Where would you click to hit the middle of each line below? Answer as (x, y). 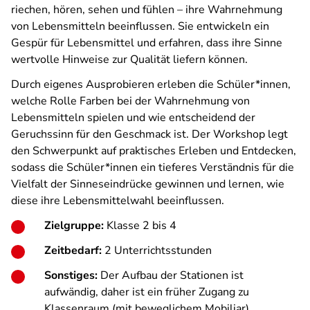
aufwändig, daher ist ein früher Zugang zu (147, 292)
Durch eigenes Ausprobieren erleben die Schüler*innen (149, 84)
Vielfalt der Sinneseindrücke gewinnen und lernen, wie (148, 184)
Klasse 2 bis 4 (142, 226)
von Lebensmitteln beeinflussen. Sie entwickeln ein (140, 26)
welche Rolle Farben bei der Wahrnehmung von (130, 101)
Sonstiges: (71, 275)
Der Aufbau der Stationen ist (171, 275)
